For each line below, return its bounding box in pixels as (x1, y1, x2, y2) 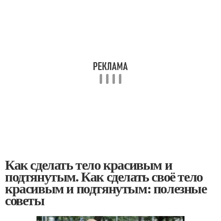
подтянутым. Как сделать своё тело (5, 166, 203, 186)
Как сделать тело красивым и (5, 154, 172, 175)
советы (5, 190, 44, 210)
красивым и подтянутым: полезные (5, 178, 207, 198)
